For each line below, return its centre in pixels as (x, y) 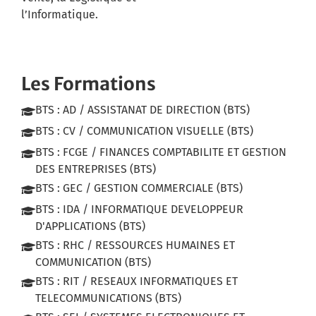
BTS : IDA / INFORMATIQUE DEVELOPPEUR (139, 209)
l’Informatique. (60, 14)
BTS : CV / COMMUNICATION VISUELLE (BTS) (144, 131)
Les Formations (89, 84)
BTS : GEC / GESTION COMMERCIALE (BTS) (139, 188)
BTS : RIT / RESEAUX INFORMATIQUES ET (136, 281)
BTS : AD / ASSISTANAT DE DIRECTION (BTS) (142, 110)
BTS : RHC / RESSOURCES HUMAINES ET (135, 245)
